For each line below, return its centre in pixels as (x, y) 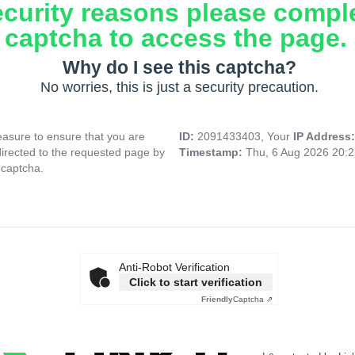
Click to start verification (196, 282)
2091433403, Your (245, 137)
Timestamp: (212, 153)
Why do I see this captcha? (179, 68)
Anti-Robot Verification (174, 267)
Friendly (217, 300)
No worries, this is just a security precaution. (179, 88)
